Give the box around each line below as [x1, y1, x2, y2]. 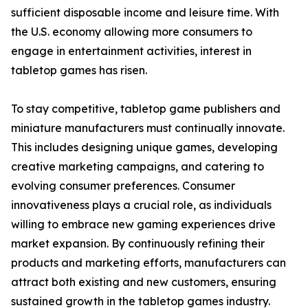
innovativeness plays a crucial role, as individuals [11, 198, 272, 212]
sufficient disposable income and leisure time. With [11, 5, 279, 20]
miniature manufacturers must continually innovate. [11, 121, 285, 135]
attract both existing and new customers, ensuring [11, 275, 276, 289]
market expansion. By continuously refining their [11, 236, 265, 251]
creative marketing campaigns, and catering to [11, 159, 264, 174]
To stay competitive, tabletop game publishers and [11, 102, 280, 116]
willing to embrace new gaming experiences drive [11, 217, 276, 232]
